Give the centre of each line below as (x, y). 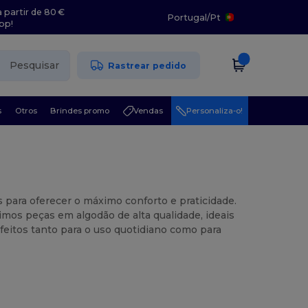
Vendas (148, 110)
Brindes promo (80, 110)
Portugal (187, 17)
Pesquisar (34, 65)
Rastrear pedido (147, 65)
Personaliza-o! (215, 110)
